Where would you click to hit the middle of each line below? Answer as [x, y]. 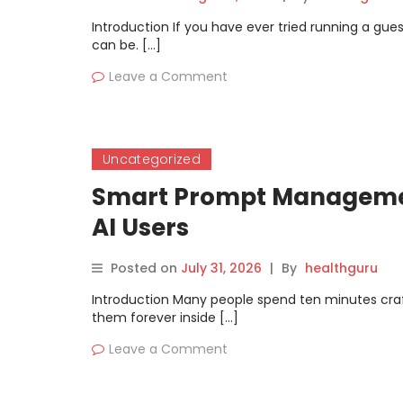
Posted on [146, 268]
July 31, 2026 [221, 268]
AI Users [140, 228]
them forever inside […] [165, 318]
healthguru [341, 268]
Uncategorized [152, 159]
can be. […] [126, 45]
